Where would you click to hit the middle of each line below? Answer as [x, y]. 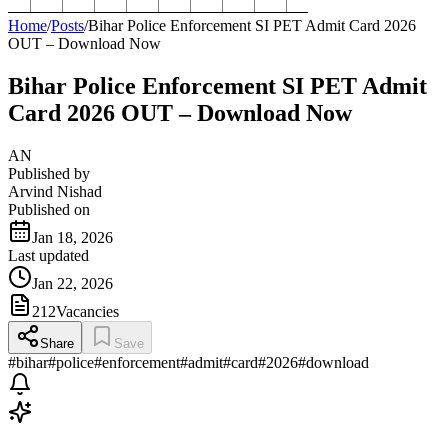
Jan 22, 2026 [72, 283]
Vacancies [87, 311]
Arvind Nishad [55, 191]
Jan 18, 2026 [72, 237]
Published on [49, 209]
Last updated [48, 255]
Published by [49, 173]
